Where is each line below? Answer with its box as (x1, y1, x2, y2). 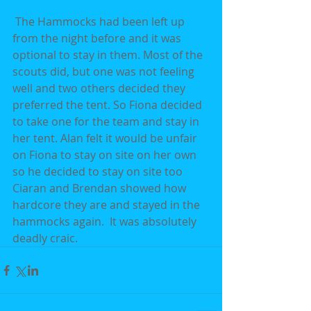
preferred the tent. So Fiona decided (12, 97, 205, 113)
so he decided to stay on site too (12, 164, 188, 180)
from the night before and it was (12, 31, 184, 47)
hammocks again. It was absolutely (12, 214, 199, 230)
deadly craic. (12, 230, 78, 246)
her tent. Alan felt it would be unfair (12, 131, 200, 146)
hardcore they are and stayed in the (12, 197, 203, 213)
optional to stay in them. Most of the (12, 47, 205, 63)
